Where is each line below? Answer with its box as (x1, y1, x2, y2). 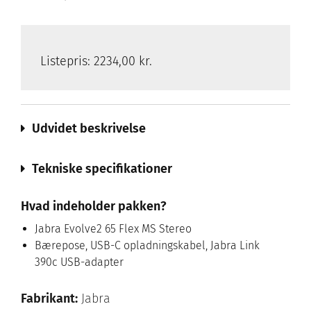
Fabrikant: (21, 291, 78, 307)
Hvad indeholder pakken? (21, 199, 167, 215)
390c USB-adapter (35, 255, 124, 269)
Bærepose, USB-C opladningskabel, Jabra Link (35, 239, 260, 253)
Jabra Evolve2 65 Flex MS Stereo (35, 222, 192, 236)
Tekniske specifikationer (32, 161, 172, 177)
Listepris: (40, 53, 94, 69)
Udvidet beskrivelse (32, 121, 146, 137)
